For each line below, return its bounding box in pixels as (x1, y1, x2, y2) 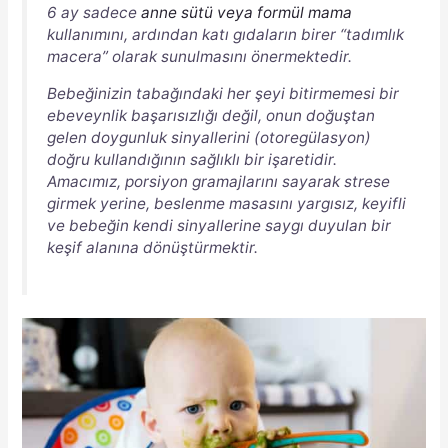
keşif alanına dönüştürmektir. (46, 238, 258, 258)
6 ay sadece (46, 2, 141, 22)
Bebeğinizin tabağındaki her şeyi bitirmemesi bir (46, 84, 399, 104)
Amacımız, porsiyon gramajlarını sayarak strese (46, 172, 390, 192)
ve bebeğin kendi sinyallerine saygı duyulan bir (46, 216, 391, 236)
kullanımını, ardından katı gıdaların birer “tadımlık (46, 24, 404, 44)
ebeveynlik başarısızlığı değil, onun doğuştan (46, 106, 375, 126)
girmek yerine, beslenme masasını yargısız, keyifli (46, 194, 406, 214)
